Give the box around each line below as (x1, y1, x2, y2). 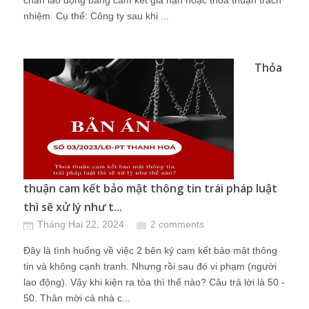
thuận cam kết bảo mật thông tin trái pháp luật (23, 181, 277, 196)
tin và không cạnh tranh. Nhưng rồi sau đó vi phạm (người (23, 261, 277, 272)
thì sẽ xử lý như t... (23, 199, 122, 215)
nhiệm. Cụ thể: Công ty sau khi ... (23, 10, 169, 21)
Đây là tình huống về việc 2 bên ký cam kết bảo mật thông (23, 245, 277, 256)
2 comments (150, 219, 204, 230)
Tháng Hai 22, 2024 (37, 219, 124, 230)
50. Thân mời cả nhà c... (23, 292, 130, 303)
